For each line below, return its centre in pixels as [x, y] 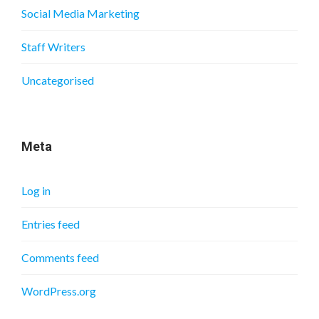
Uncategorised [58, 80]
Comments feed [60, 258]
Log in [36, 191]
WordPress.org [59, 291]
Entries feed [51, 224]
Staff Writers [53, 47]
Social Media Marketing [80, 14]
